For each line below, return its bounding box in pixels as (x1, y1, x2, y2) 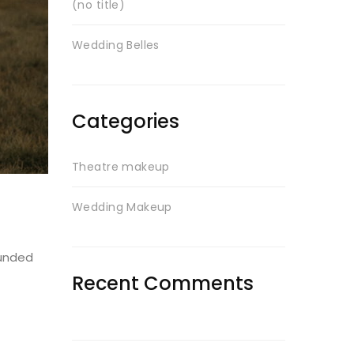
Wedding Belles (72, 37, 160, 53)
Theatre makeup (72, 159, 170, 175)
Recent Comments (72, 270, 254, 296)
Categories (72, 108, 179, 134)
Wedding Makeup (72, 199, 172, 215)
